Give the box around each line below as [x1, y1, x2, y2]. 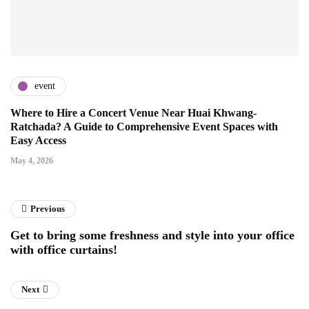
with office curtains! [10, 242, 117, 257]
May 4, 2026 [10, 155, 53, 166]
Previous [30, 203, 65, 214]
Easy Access [10, 134, 66, 146]
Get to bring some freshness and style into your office [10, 228, 295, 242]
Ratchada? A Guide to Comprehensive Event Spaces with [10, 120, 278, 132]
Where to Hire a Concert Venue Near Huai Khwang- [10, 106, 257, 119]
